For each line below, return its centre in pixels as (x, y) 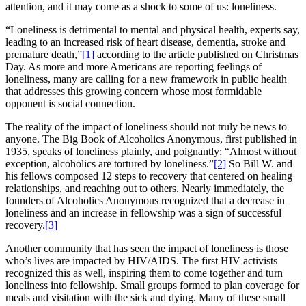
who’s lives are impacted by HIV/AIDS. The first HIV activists (141, 260)
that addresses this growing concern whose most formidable (134, 91)
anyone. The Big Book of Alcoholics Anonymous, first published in (151, 139)
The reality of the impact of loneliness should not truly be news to (146, 126)
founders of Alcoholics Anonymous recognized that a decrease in (145, 200)
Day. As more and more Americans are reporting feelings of (134, 66)
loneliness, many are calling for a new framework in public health (146, 79)
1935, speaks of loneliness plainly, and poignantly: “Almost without (151, 151)
